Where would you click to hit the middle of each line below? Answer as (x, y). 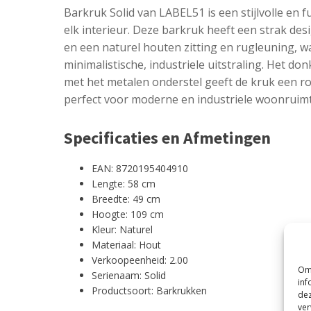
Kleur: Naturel (122, 229)
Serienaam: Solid (129, 275)
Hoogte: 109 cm (128, 214)
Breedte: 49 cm (126, 199)
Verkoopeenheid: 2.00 (140, 260)
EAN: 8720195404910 (140, 168)
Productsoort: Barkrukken (149, 290)
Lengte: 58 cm (124, 183)
